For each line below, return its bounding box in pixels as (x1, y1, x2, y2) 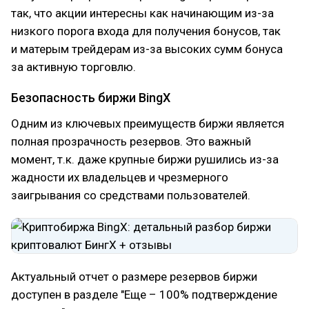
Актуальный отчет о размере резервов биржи (11, 269, 257, 283)
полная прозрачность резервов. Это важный (11, 134, 251, 148)
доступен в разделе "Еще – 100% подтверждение (11, 287, 277, 301)
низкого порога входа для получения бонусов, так (11, 23, 281, 38)
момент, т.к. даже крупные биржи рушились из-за (11, 152, 279, 166)
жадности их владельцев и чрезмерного (11, 170, 228, 184)
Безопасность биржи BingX (11, 90, 170, 105)
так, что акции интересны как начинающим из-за (11, 6, 274, 20)
